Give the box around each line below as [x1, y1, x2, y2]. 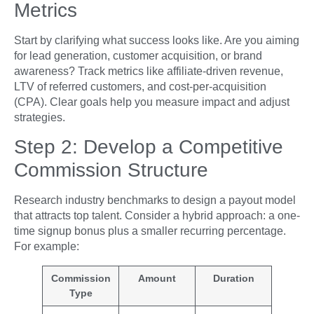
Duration [212, 273, 254, 285]
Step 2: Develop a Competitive [14, 136, 283, 158]
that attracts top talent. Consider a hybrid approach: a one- [14, 210, 300, 222]
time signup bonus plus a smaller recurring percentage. [14, 225, 286, 238]
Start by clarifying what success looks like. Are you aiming [14, 34, 299, 47]
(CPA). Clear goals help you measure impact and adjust [14, 96, 289, 109]
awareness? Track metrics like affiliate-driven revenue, [14, 65, 283, 78]
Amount [138, 273, 176, 285]
